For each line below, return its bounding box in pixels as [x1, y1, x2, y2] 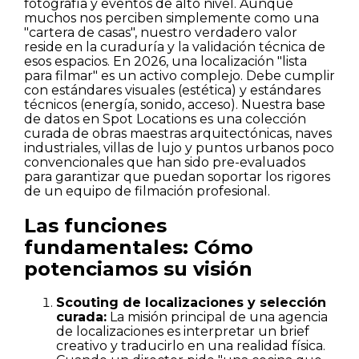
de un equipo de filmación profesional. [24, 183, 270, 199]
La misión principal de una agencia [107, 309, 328, 325]
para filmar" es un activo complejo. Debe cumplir [24, 67, 335, 83]
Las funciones [24, 213, 167, 237]
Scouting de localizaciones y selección [56, 294, 326, 310]
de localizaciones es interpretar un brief [56, 323, 309, 339]
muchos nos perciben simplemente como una [24, 10, 319, 26]
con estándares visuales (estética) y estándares [24, 82, 321, 98]
